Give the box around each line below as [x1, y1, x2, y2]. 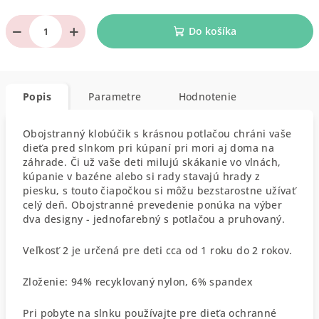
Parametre [88, 90, 142, 103]
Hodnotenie [178, 90, 237, 103]
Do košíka [189, 24, 236, 38]
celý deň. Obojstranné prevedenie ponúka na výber [23, 198, 283, 211]
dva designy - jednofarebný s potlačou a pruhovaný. [23, 212, 285, 226]
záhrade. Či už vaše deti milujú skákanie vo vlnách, [23, 155, 281, 169]
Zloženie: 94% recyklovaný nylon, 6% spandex [23, 275, 253, 288]
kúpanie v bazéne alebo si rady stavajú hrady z [23, 169, 261, 183]
